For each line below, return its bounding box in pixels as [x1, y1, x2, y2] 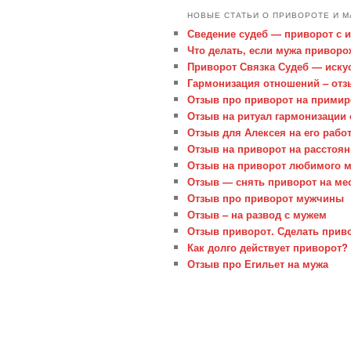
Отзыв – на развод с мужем [187, 206, 327, 222]
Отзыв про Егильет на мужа [187, 255, 329, 271]
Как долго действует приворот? [187, 239, 349, 255]
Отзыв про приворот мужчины [187, 190, 345, 205]
